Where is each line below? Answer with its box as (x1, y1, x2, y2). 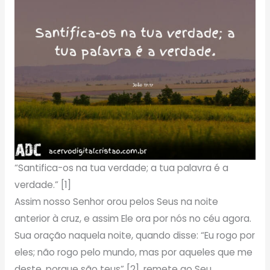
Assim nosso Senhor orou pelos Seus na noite (14, 195, 218, 209)
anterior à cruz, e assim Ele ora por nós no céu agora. (14, 212, 251, 225)
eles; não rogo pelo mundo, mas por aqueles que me (14, 246, 253, 259)
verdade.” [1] (14, 178, 71, 192)
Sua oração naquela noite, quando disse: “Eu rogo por (14, 229, 255, 242)
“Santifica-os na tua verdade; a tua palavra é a (14, 162, 228, 175)
